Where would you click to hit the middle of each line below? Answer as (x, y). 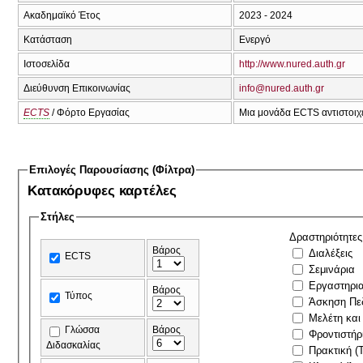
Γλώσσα (83, 329)
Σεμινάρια (332, 269)
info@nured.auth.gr (282, 88)
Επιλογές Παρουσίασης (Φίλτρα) (112, 169)
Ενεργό (255, 39)
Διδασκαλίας (74, 345)
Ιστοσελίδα (47, 64)
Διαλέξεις (331, 253)
